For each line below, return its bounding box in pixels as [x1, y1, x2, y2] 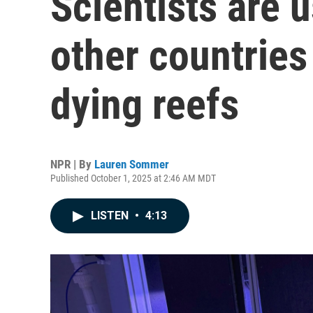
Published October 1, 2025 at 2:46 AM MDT [50, 173, 216, 184]
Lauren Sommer [94, 157, 169, 171]
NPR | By [50, 157, 94, 171]
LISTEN [91, 209, 131, 222]
